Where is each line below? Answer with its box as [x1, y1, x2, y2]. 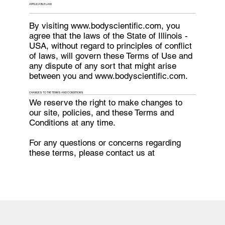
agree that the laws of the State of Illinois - [29, 31, 188, 41]
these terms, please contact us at [29, 147, 155, 158]
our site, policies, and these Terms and [29, 107, 174, 118]
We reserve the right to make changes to [29, 97, 183, 107]
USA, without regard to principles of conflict [29, 41, 192, 51]
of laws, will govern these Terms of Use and [29, 51, 193, 61]
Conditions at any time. [29, 117, 116, 128]
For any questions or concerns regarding [29, 137, 181, 148]
